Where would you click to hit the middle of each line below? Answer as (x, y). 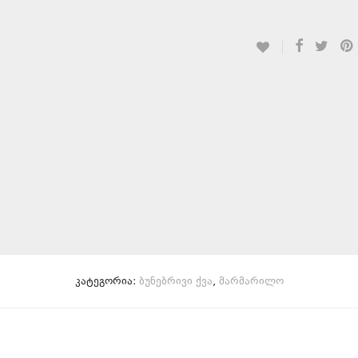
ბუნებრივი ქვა (175, 282)
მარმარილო (251, 282)
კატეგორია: (107, 282)
